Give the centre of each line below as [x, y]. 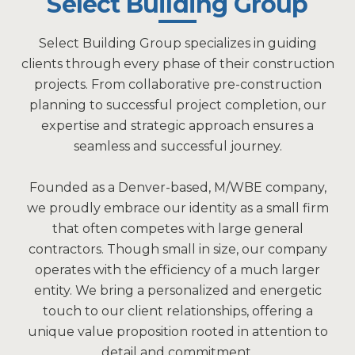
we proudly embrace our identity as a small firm [177, 208]
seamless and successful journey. [177, 147]
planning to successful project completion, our [177, 105]
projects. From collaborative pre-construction [177, 85]
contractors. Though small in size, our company [177, 250]
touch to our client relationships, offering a [177, 311]
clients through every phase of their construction [177, 64]
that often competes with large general [177, 229]
